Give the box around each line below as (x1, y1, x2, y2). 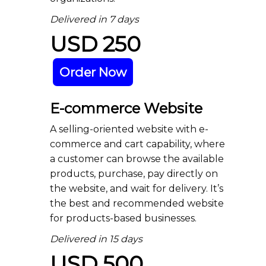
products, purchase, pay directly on (50, 168, 218, 179)
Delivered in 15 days (50, 233, 142, 245)
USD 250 (50, 31, 141, 57)
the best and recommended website (50, 198, 224, 209)
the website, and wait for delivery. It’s (50, 183, 223, 194)
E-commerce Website (50, 100, 202, 117)
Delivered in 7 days (50, 14, 139, 25)
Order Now (59, 65, 126, 80)
